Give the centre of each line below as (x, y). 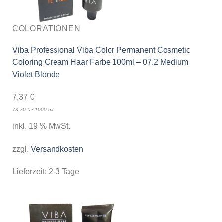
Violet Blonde (36, 74)
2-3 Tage (64, 172)
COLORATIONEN (46, 28)
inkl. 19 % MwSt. (41, 126)
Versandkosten (57, 149)
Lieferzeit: (30, 172)
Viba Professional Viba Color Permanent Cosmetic (101, 50)
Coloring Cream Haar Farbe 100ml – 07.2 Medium (100, 62)
